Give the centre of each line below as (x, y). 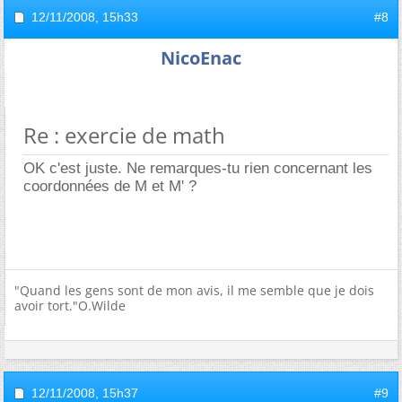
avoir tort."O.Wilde (70, 305)
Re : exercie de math (124, 135)
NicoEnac (201, 57)
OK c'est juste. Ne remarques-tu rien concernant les (198, 168)
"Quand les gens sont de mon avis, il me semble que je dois (194, 290)
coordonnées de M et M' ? (110, 186)
